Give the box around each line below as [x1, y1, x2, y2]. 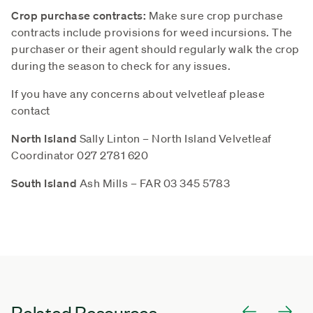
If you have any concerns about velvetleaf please [11, 86, 265, 101]
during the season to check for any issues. [11, 58, 231, 73]
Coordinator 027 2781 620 [11, 147, 148, 162]
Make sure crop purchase [146, 8, 283, 22]
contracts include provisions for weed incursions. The [11, 24, 293, 39]
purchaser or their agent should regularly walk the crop [11, 41, 300, 56]
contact [11, 103, 50, 117]
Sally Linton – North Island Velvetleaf [79, 131, 272, 145]
